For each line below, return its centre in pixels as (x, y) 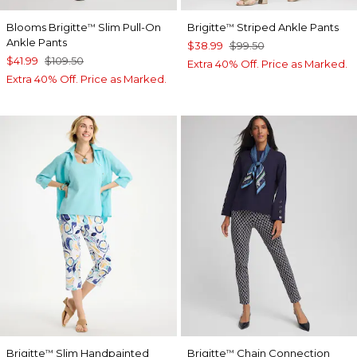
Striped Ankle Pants (286, 27)
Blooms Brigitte (47, 27)
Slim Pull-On (128, 27)
